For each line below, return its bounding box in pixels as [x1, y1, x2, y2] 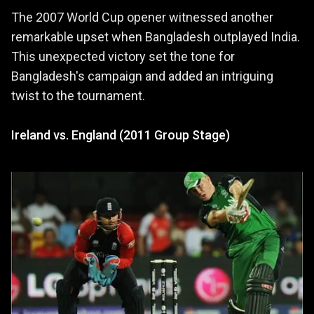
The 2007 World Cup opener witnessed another [11, 10, 273, 25]
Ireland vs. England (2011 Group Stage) [11, 128, 230, 143]
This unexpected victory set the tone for [11, 49, 235, 64]
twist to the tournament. [11, 88, 145, 104]
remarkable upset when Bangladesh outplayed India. [11, 29, 300, 45]
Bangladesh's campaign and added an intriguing [11, 69, 273, 84]
